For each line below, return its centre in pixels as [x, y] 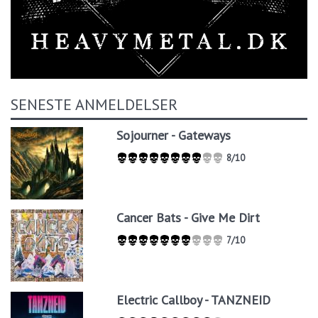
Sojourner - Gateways [174, 135]
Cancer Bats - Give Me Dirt [188, 217]
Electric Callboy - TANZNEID [194, 300]
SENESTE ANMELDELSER [94, 104]
